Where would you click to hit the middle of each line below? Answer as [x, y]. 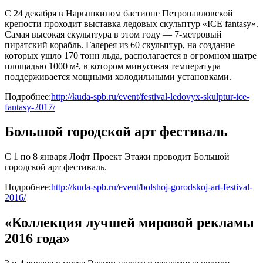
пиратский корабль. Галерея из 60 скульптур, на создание [120, 45]
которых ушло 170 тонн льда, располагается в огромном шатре [131, 55]
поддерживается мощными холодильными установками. [118, 76]
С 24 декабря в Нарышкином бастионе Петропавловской [119, 13]
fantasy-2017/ [30, 107]
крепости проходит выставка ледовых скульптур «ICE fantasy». [131, 23]
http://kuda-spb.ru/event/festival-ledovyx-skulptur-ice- [150, 96]
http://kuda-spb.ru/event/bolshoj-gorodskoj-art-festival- [152, 187]
